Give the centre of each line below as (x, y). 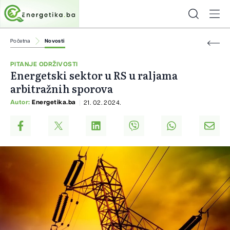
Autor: (21, 102)
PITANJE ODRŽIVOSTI (44, 64)
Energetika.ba (54, 102)
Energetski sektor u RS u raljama (94, 75)
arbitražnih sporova (62, 89)
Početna (20, 41)
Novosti (55, 41)
